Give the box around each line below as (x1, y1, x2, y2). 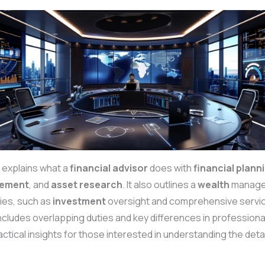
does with (148, 161, 193, 174)
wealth (198, 177, 230, 191)
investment (53, 194, 106, 208)
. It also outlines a (122, 177, 198, 191)
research (79, 177, 122, 191)
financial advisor (70, 161, 148, 174)
